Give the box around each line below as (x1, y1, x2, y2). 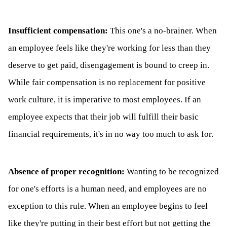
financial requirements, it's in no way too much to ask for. (8, 129, 213, 139)
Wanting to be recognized (127, 167, 219, 177)
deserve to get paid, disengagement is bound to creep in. (8, 60, 209, 70)
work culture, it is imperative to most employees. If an (8, 95, 201, 105)
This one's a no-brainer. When (108, 26, 217, 36)
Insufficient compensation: (8, 26, 108, 36)
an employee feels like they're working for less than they (8, 43, 211, 53)
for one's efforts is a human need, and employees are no (8, 184, 207, 194)
